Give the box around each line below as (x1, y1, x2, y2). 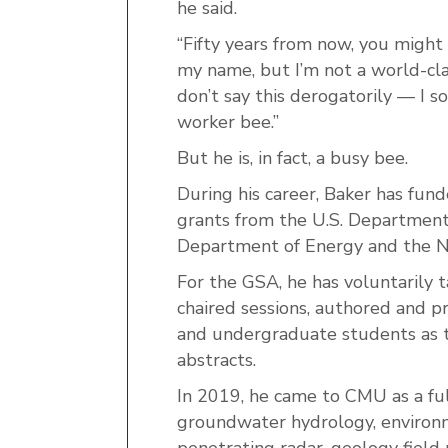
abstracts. (177, 347, 256, 372)
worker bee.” (177, 109, 279, 134)
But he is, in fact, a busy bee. (177, 145, 408, 170)
